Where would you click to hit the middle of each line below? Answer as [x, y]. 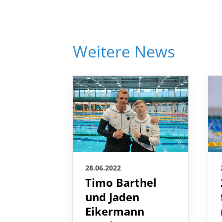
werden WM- [119, 212]
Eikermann [115, 198]
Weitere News [124, 37]
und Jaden [112, 183]
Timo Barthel [121, 169]
